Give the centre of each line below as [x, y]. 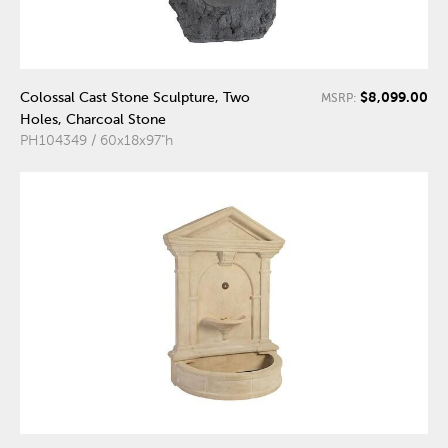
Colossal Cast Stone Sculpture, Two [135, 97]
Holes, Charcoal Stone [93, 119]
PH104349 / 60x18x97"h [96, 140]
